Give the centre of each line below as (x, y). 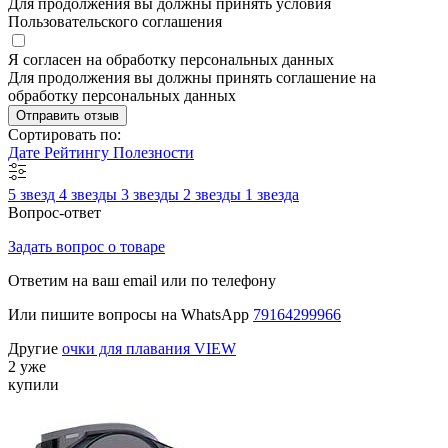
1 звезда (272, 195)
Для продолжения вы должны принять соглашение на (192, 78)
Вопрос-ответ (54, 213)
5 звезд (33, 195)
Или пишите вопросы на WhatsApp (130, 315)
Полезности (153, 153)
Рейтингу (78, 153)
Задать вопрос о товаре (86, 247)
